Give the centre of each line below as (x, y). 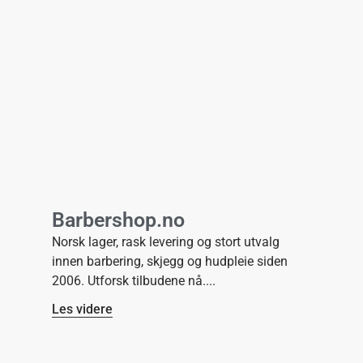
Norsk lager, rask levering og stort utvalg (166, 241)
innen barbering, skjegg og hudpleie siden (170, 261)
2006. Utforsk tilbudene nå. (129, 280)
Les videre (82, 309)
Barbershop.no (118, 220)
